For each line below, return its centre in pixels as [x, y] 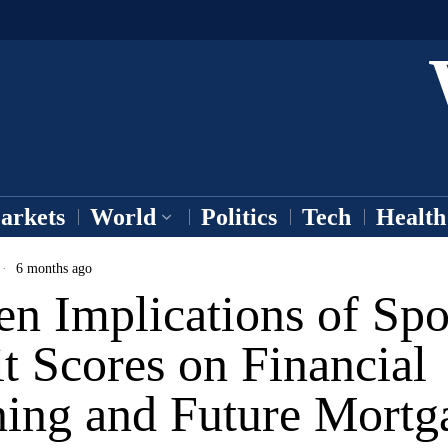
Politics [239, 217]
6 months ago [52, 268]
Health [411, 217]
